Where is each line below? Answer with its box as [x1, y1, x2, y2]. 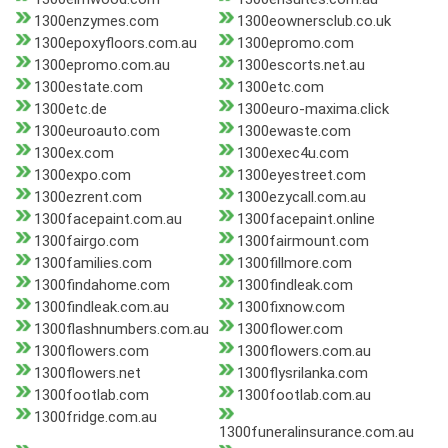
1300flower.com [236, 320, 343, 339]
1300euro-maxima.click [236, 100, 389, 119]
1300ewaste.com [236, 122, 351, 141]
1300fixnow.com [236, 298, 345, 317]
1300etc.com [236, 78, 324, 97]
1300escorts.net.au [236, 56, 365, 75]
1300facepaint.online [236, 210, 375, 229]
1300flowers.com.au [236, 342, 371, 361]
